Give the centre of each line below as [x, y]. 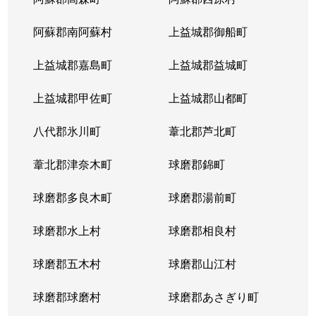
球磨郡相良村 [202, 230]
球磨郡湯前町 [202, 197]
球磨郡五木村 [67, 263]
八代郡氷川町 [67, 130]
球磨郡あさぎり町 [213, 296]
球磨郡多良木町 [73, 197]
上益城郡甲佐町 [73, 97]
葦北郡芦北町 [202, 130]
